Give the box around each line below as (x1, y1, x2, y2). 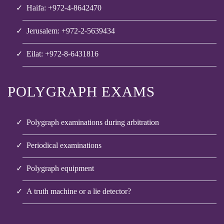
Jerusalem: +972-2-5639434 (26, 26, 115, 35)
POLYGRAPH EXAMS (7, 83, 155, 99)
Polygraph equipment (26, 163, 94, 172)
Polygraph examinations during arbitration (26, 117, 159, 126)
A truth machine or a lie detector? (26, 187, 131, 196)
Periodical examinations (26, 140, 101, 149)
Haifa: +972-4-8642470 (26, 3, 101, 12)
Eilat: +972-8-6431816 (26, 49, 98, 58)
